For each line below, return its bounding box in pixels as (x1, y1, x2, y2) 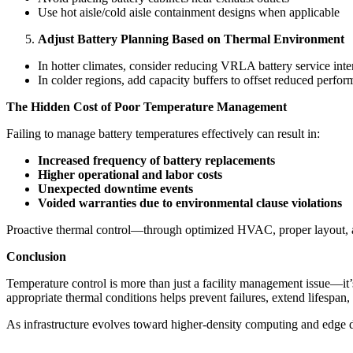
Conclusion (6, 249, 66, 263)
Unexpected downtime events (38, 181, 193, 195)
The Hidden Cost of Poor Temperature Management (6, 99, 287, 113)
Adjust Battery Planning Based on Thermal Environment (38, 32, 344, 46)
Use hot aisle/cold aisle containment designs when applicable (38, 5, 340, 19)
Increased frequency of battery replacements (38, 153, 275, 167)
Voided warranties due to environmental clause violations (38, 195, 342, 210)
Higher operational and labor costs (38, 167, 222, 181)
